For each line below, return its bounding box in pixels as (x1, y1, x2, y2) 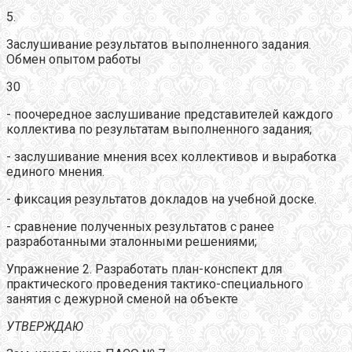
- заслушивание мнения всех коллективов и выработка (6, 148, 336, 164)
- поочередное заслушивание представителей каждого (6, 106, 333, 122)
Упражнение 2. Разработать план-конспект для (6, 261, 282, 277)
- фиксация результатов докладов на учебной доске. (6, 191, 317, 207)
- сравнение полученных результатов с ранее (6, 218, 274, 234)
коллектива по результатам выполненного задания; (6, 121, 312, 137)
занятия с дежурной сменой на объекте (6, 291, 238, 306)
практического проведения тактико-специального (6, 276, 303, 291)
